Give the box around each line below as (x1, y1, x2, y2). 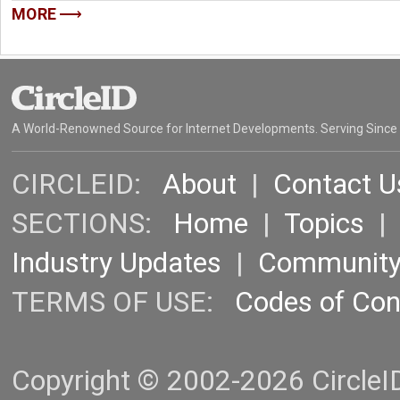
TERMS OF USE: (12, 286, 235, 320)
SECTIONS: (12, 207, 173, 241)
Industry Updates (12, 246, 221, 280)
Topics (284, 207, 364, 241)
